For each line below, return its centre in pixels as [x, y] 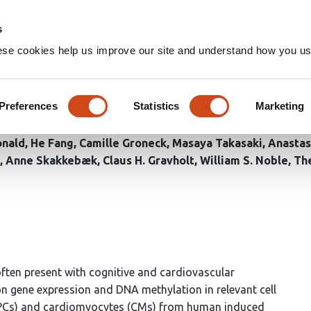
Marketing [280, 106]
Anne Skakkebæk [51, 160]
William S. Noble [244, 160]
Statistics [157, 106]
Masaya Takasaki [217, 143]
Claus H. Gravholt [149, 160]
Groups [285, 21]
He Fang [52, 143]
